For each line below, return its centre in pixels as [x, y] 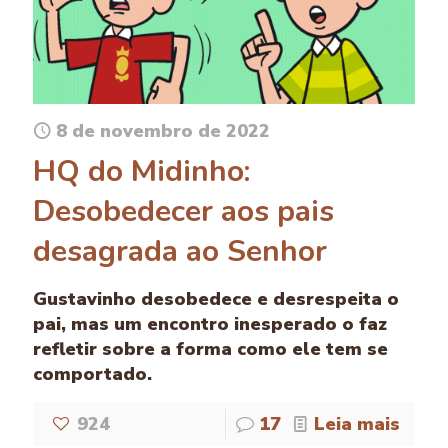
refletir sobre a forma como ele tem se [210, 349]
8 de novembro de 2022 [163, 131]
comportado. [92, 374]
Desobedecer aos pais [183, 212]
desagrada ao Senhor [180, 252]
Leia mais [357, 424]
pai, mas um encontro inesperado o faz [210, 324]
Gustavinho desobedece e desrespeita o [216, 299]
